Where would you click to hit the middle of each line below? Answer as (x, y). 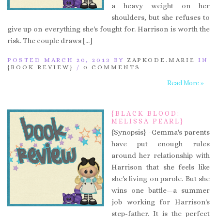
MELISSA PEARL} (148, 121)
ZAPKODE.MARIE (161, 60)
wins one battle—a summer (161, 190)
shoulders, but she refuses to (161, 17)
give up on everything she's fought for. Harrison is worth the (108, 29)
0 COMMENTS (112, 67)
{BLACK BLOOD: (146, 113)
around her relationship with (161, 155)
